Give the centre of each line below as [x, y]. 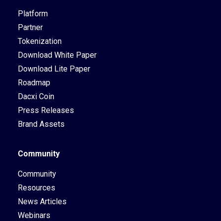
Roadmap [34, 83]
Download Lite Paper [54, 69]
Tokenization [40, 41]
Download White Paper [57, 55]
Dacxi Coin [36, 96]
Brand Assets [41, 124]
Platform [33, 14]
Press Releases [46, 110]
